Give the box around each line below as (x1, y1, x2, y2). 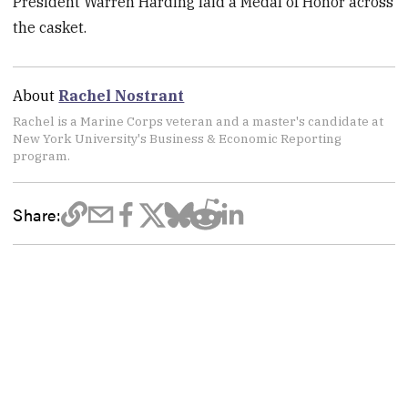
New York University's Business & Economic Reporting (13, 130, 342, 148)
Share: (13, 201, 61, 226)
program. (13, 148, 71, 165)
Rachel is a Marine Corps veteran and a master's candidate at (13, 113, 384, 130)
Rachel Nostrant (58, 87, 185, 106)
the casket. (13, 18, 87, 37)
